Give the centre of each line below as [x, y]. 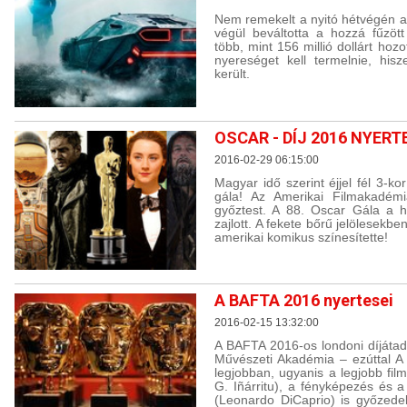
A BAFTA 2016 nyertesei [304, 301]
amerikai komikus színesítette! [301, 237]
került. [232, 73]
